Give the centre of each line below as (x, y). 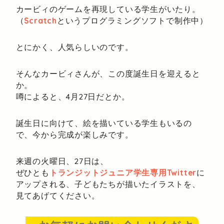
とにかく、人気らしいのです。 (74, 47)
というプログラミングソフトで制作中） (132, 21)
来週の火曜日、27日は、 (62, 161)
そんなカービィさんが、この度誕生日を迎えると (108, 74)
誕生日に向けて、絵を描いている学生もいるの (104, 123)
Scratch (40, 21)
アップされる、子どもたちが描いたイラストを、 (108, 184)
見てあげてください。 (58, 196)
